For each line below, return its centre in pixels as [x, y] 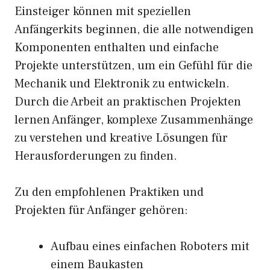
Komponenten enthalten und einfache [117, 48]
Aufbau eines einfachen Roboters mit [150, 247]
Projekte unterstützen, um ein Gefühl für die [133, 66]
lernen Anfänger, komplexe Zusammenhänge [134, 120]
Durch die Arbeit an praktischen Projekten [128, 102]
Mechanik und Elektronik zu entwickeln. [122, 84]
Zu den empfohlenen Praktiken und [109, 193]
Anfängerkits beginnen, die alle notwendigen [134, 30]
